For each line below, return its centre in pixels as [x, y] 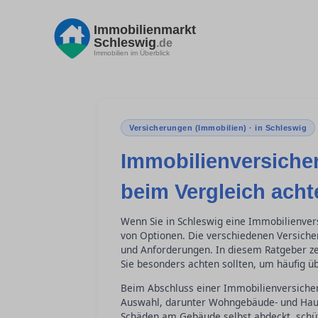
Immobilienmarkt [145, 29]
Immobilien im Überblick [132, 53]
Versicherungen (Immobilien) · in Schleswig [218, 128]
